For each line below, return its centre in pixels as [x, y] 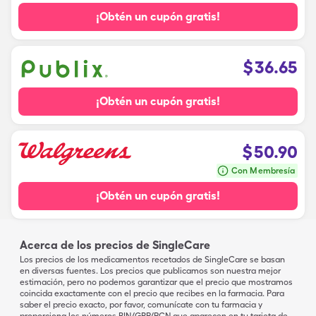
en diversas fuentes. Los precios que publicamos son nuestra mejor [150, 271]
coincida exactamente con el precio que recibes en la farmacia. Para [152, 293]
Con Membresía [263, 171]
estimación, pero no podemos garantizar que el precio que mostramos [156, 282]
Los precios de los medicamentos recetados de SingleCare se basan [152, 260]
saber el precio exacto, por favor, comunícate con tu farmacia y [141, 305]
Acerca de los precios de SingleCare [115, 245]
